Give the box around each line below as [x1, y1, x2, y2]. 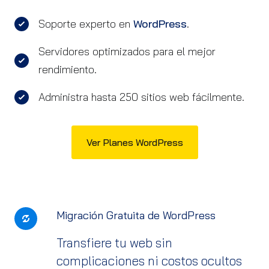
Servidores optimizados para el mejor [38, 44, 216, 58]
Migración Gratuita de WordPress [56, 208, 216, 222]
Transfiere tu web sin [56, 235, 172, 250]
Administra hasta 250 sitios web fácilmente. [38, 90, 244, 104]
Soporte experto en [38, 17, 133, 31]
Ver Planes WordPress [86, 136, 183, 148]
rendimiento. [38, 62, 97, 76]
